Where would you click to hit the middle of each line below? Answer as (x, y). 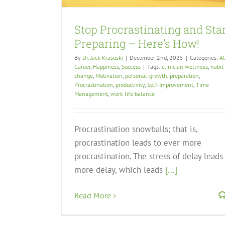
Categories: (205, 58)
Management (91, 94)
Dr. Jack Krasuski (103, 58)
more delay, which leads (120, 170)
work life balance (133, 94)
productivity (130, 85)
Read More (93, 196)
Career (82, 67)
